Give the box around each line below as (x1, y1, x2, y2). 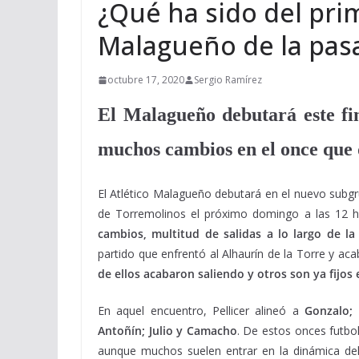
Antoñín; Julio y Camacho (98, 323, 237, 338)
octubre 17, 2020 (107, 73, 184, 87)
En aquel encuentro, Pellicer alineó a (98, 303, 305, 318)
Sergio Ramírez (194, 73, 262, 87)
